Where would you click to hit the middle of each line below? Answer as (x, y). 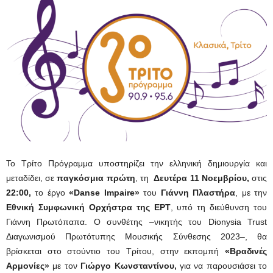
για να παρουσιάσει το (223, 265)
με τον (65, 265)
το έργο (50, 192)
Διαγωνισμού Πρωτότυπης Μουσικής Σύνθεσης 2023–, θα (136, 236)
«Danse (85, 192)
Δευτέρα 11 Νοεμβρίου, (201, 178)
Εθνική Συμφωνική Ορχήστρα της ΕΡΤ (88, 207)
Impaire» (122, 192)
